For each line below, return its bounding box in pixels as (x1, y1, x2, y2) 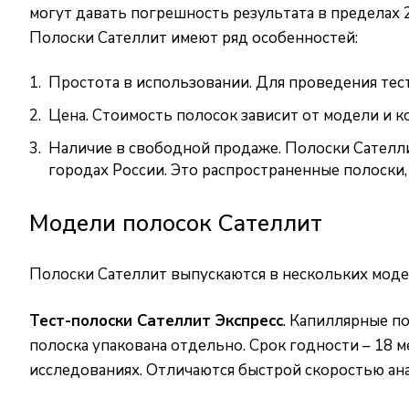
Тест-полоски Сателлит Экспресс (29, 310, 283, 331)
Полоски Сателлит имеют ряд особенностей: (29, 27, 358, 48)
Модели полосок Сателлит (29, 207, 322, 239)
